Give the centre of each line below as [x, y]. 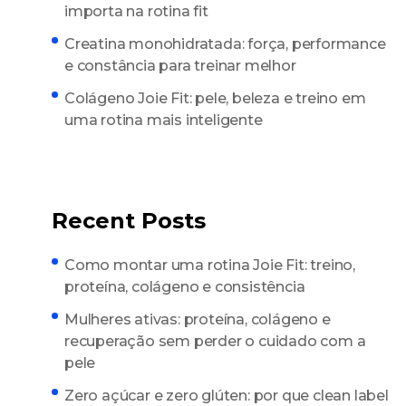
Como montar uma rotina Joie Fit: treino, [210, 265]
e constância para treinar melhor [180, 65]
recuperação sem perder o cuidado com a [215, 341]
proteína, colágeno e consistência [185, 286]
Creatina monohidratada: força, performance [225, 43]
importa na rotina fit [136, 11]
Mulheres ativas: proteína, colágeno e [198, 319]
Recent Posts [129, 220]
